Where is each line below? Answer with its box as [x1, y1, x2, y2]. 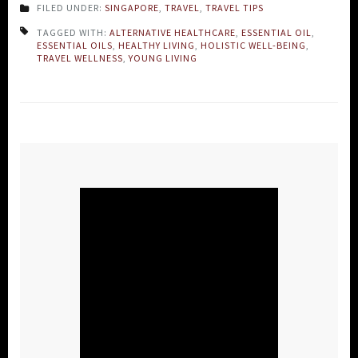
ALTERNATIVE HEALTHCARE [109, 26, 236, 38]
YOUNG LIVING [129, 51, 197, 64]
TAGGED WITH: [37, 26, 109, 38]
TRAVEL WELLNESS [37, 51, 123, 64]
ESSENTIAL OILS [37, 38, 113, 51]
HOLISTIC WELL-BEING [201, 38, 306, 51]
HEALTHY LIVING [118, 38, 195, 51]
